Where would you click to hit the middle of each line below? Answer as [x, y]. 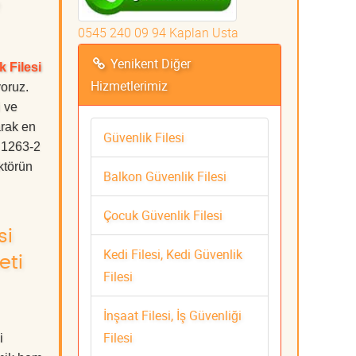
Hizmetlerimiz [129, 85]
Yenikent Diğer [149, 63]
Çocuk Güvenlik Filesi [163, 215]
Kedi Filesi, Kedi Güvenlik [173, 254]
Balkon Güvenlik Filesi [165, 176]
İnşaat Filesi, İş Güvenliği [172, 315]
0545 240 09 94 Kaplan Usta [158, 32]
